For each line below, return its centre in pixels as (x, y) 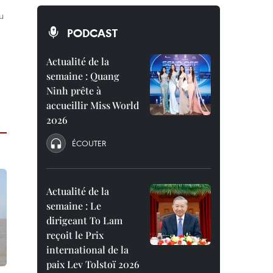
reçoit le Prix (75, 235)
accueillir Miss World (93, 105)
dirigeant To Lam (84, 220)
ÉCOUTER (89, 143)
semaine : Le (74, 206)
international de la (87, 250)
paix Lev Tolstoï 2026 (93, 264)
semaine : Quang (83, 76)
